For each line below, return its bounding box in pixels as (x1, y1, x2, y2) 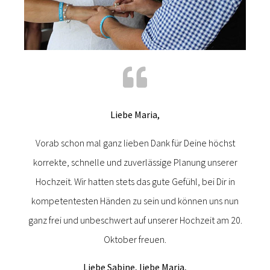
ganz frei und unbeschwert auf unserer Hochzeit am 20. (28, 213, 242, 226)
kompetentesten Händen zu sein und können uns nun (31, 194, 239, 207)
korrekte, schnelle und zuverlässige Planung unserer (33, 155, 237, 168)
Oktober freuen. (104, 233, 166, 245)
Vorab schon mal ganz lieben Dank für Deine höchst (35, 136, 235, 149)
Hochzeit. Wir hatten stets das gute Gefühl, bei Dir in (35, 175, 235, 187)
